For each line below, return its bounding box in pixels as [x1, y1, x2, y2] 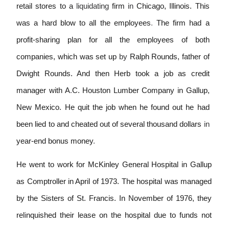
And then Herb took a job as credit [77, 70, 210, 78]
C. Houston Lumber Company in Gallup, [72, 86, 210, 95]
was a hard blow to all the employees [16, 19, 151, 28]
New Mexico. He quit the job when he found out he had [16, 103, 210, 112]
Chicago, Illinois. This [136, 2, 210, 11]
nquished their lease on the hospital [26, 211, 151, 219]
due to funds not [154, 211, 212, 219]
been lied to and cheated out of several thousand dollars [16, 120, 204, 129]
